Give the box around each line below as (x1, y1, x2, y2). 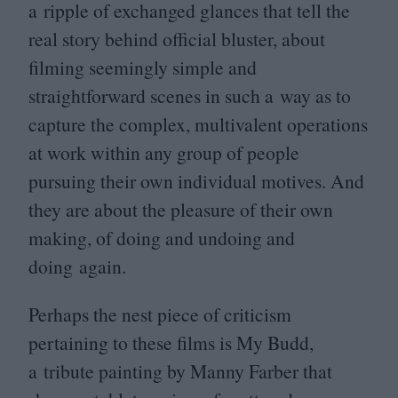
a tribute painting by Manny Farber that (28, 357, 332, 384)
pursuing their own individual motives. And (28, 168, 364, 195)
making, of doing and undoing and (28, 225, 295, 251)
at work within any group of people (28, 139, 299, 166)
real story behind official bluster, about (28, 26, 325, 52)
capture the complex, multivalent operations (28, 111, 368, 138)
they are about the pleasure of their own (28, 196, 333, 223)
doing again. (28, 253, 126, 280)
